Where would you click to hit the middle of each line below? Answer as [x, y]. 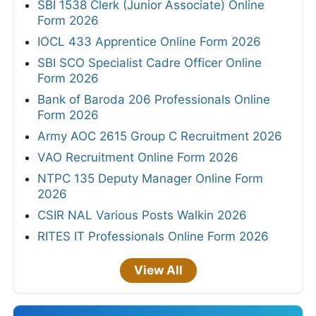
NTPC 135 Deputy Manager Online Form [150, 178]
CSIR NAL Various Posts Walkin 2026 [142, 215]
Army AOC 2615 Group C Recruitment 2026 [160, 136]
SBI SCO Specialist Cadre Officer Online [150, 62]
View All [158, 270]
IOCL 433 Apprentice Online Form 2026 [149, 41]
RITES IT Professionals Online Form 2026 [153, 236]
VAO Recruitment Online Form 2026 [138, 157]
